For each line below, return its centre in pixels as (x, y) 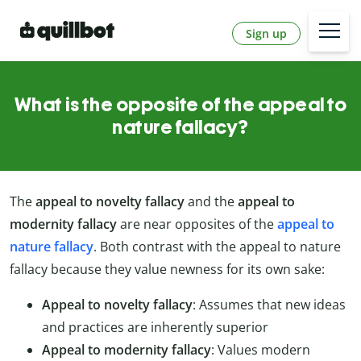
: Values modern (261, 350)
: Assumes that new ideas (269, 305)
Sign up (266, 33)
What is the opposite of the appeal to (180, 105)
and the (211, 202)
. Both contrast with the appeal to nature (217, 247)
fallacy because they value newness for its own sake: (167, 270)
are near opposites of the (197, 224)
